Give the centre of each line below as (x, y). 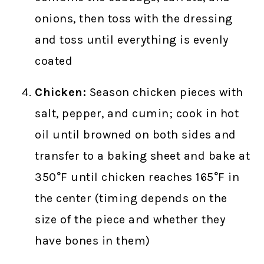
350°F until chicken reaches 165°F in (137, 177)
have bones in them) (93, 240)
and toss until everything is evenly (132, 39)
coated (54, 61)
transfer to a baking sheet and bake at (143, 156)
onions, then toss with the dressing (134, 18)
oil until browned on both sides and (136, 134)
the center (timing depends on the (131, 198)
